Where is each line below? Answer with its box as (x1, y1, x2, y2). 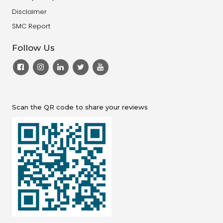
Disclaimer (11, 7, 47, 17)
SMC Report (11, 21, 50, 31)
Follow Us (11, 43, 55, 53)
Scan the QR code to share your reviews (11, 103, 148, 111)
